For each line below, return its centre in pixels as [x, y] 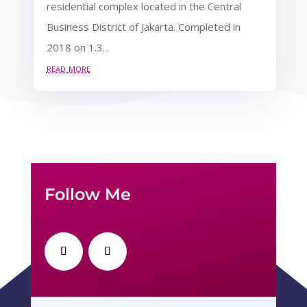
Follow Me [87, 194]
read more [68, 67]
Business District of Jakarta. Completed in [143, 26]
